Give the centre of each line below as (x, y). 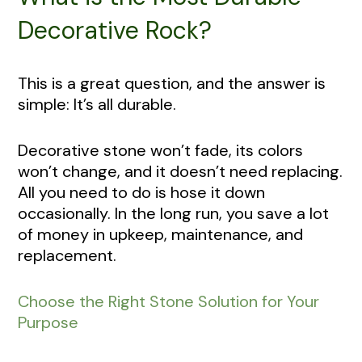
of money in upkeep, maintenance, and (160, 235)
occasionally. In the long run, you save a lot (173, 214)
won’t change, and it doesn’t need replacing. (180, 172)
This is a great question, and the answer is (172, 84)
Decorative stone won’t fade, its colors (160, 151)
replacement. (67, 256)
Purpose (48, 322)
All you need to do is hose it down (141, 193)
